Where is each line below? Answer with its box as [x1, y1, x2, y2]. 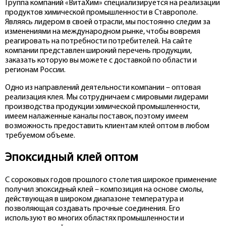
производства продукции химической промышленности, [5, 103, 200, 111]
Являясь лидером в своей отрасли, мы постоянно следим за [5, 18, 210, 26]
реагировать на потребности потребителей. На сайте [5, 37, 192, 45]
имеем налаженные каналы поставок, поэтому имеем [5, 112, 188, 121]
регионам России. [5, 66, 66, 74]
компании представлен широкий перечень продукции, [5, 47, 192, 55]
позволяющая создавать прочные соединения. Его [5, 204, 180, 213]
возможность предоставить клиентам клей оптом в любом [5, 122, 209, 130]
